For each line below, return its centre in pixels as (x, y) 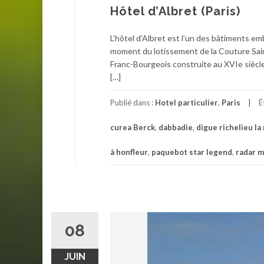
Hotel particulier (187, 102)
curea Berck (133, 127)
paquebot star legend (192, 152)
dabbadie (176, 127)
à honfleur (129, 152)
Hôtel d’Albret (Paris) (175, 11)
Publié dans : (133, 102)
